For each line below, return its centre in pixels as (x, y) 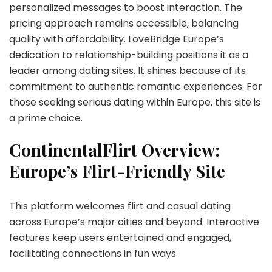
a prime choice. (46, 118)
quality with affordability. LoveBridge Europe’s (117, 39)
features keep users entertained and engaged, (120, 237)
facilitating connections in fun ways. (93, 253)
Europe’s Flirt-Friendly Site (117, 171)
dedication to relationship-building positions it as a (129, 55)
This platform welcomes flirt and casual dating (120, 206)
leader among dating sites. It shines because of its (127, 70)
